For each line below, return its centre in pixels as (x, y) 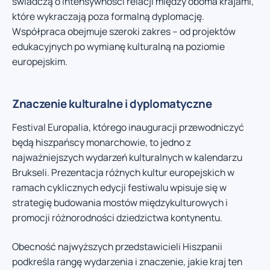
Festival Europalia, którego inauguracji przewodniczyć (128, 127)
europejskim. (40, 62)
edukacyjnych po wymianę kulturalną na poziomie (118, 47)
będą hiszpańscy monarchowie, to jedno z (102, 143)
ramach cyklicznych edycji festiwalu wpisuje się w (119, 188)
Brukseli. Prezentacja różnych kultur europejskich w (123, 173)
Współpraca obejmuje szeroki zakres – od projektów (124, 32)
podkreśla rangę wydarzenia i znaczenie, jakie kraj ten (127, 261)
